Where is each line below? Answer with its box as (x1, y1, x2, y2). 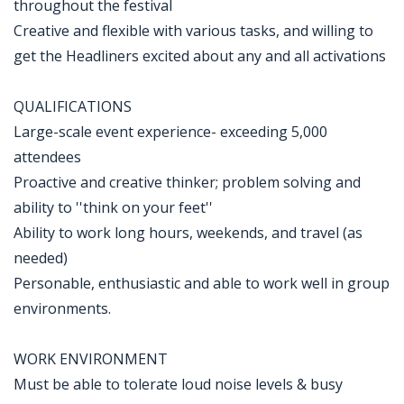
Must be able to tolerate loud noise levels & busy (14, 374, 343, 394)
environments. (14, 298, 111, 318)
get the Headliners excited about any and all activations (14, 46, 386, 66)
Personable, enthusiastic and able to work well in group (14, 273, 390, 293)
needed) (14, 248, 68, 268)
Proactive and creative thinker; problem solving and (14, 172, 361, 192)
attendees (14, 147, 81, 167)
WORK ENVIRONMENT (14, 349, 168, 369)
